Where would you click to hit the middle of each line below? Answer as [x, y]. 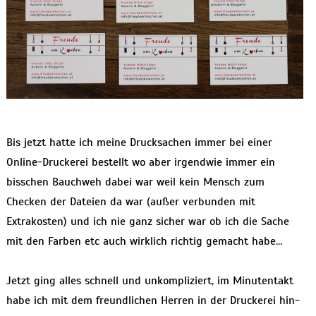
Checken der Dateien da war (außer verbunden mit [130, 202]
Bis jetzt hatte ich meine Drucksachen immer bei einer [139, 143]
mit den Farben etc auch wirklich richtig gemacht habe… [144, 242]
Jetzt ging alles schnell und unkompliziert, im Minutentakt [150, 281]
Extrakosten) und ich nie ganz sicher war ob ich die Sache [147, 222]
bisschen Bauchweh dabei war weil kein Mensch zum [135, 182]
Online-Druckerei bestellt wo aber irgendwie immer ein [140, 163]
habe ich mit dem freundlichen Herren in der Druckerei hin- [153, 301]
